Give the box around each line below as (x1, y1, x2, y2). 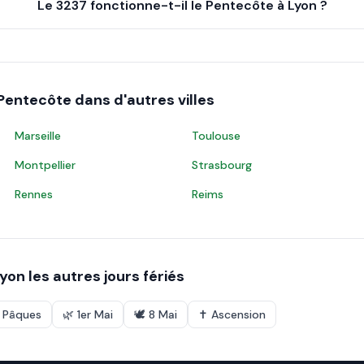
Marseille (15, 128, 61, 143)
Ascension (211, 307, 266, 322)
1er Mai (77, 307, 113, 322)
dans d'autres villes (71, 90, 214, 110)
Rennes (15, 187, 53, 201)
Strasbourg (192, 158, 252, 172)
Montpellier (15, 158, 76, 172)
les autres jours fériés (25, 266, 184, 286)
